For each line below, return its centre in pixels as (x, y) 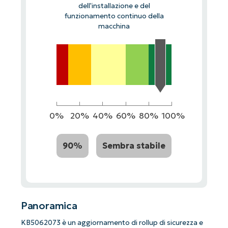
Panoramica (49, 206)
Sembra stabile (134, 145)
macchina (114, 26)
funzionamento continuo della (114, 16)
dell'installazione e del (114, 6)
